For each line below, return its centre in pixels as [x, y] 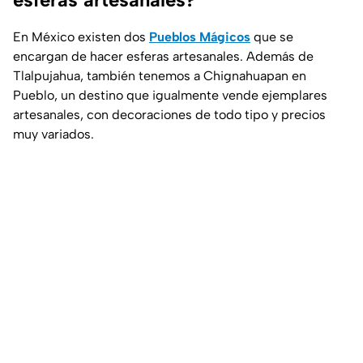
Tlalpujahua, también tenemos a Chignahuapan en [160, 75]
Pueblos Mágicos [200, 36]
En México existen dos [81, 36]
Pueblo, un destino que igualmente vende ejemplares [170, 95]
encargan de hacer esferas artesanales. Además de [163, 56]
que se [272, 36]
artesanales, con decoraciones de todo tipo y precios [169, 114]
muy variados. [53, 134]
